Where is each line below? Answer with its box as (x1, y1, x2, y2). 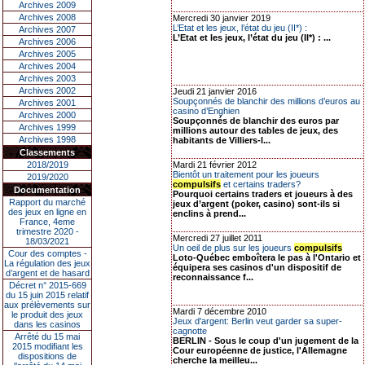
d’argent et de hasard (5, 268, 90, 278)
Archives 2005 (19, 49, 76, 59)
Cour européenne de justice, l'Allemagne (173, 345, 347, 355)
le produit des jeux (11, 310, 83, 319)
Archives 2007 (19, 24, 76, 34)
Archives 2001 (19, 98, 76, 108)
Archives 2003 (19, 73, 76, 83)
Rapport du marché (9, 197, 86, 207)
